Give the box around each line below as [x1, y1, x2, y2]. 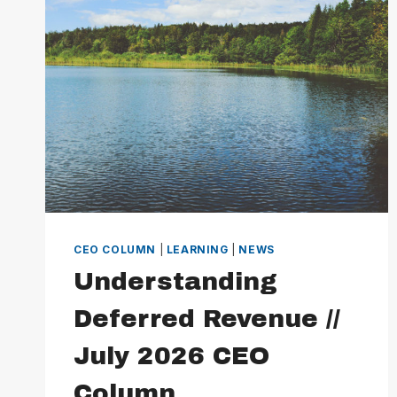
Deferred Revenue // [74, 305, 340, 333]
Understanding [74, 268, 277, 296]
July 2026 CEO [74, 342, 269, 370]
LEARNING [166, 243, 229, 257]
